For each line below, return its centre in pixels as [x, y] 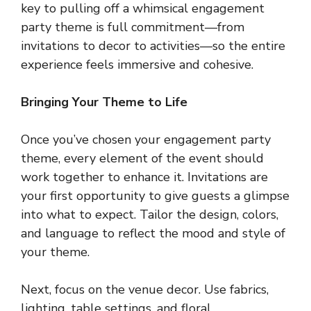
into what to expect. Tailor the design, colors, [150, 214]
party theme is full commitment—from [133, 27]
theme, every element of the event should [142, 158]
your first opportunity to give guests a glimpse [155, 195]
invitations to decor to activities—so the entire [153, 45]
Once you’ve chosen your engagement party [146, 139]
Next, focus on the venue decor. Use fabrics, [145, 289]
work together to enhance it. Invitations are [144, 177]
